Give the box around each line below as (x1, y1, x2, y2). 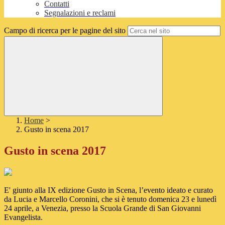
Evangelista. (4, 213, 43, 222)
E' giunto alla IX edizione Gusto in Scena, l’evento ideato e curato (4, 186, 213, 195)
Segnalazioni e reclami (44, 9, 116, 18)
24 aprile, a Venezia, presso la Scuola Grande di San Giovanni (4, 204, 201, 213)
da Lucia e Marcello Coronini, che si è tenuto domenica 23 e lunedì (4, 195, 216, 204)
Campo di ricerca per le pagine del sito (4, 26, 126, 35)
